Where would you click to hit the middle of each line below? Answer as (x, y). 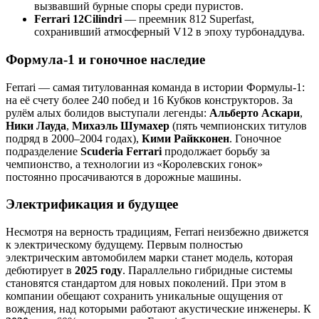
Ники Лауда (36, 125)
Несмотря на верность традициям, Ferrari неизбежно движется (157, 232)
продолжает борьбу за (216, 151)
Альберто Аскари (255, 113)
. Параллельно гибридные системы (208, 271)
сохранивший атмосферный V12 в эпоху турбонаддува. (169, 32)
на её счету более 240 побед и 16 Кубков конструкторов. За (149, 100)
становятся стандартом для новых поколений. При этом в (146, 283)
